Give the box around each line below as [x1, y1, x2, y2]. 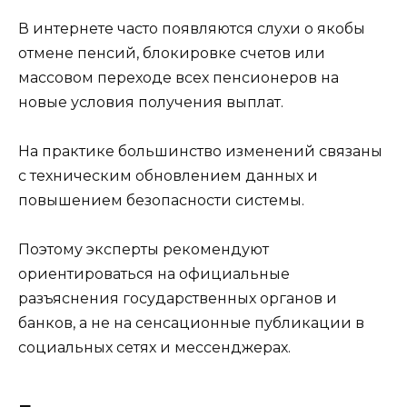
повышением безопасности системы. [18, 191, 304, 209]
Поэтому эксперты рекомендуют [18, 241, 269, 259]
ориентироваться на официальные [18, 265, 290, 283]
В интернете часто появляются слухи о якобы [18, 19, 365, 37]
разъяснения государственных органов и [18, 290, 337, 308]
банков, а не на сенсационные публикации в [18, 314, 364, 333]
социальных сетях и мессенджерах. [18, 339, 291, 357]
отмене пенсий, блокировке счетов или [18, 44, 325, 62]
